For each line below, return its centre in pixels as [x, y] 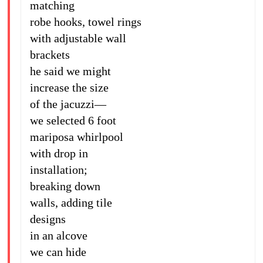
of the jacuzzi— [68, 104]
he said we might [70, 71]
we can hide [58, 252]
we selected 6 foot [73, 120]
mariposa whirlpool [76, 137]
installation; [58, 170]
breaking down [65, 186]
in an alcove [58, 235]
